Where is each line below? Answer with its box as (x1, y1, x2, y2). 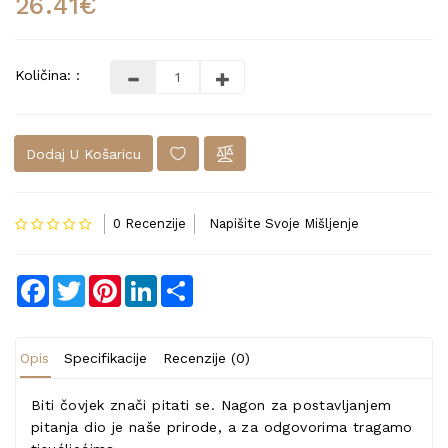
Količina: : (15, 67, 80, 83)
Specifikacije (64, 350, 148, 366)
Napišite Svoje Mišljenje (208, 216, 359, 231)
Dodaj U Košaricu (26, 145, 141, 162)
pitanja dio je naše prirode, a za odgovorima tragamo (31, 419, 413, 435)
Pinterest (121, 275, 185, 291)
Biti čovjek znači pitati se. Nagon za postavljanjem (31, 397, 392, 413)
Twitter (85, 275, 136, 291)
